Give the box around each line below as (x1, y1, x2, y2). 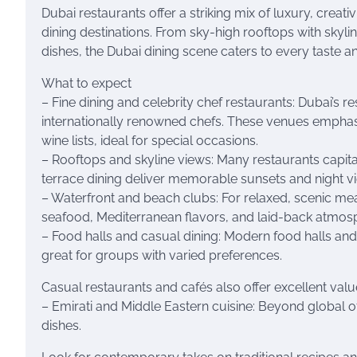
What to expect (41, 76, 131, 91)
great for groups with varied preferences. (41, 248, 282, 263)
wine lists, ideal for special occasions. (41, 133, 258, 148)
